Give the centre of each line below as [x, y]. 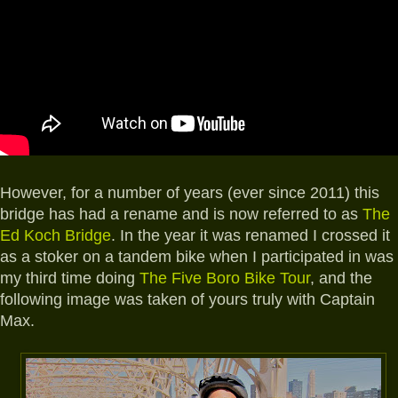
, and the [341, 279]
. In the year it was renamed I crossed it [251, 236]
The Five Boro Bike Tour [225, 279]
